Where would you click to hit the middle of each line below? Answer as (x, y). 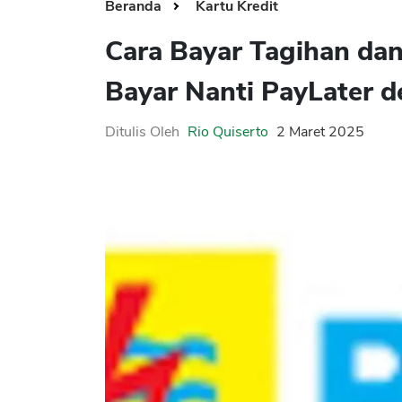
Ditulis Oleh (142, 132)
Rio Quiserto (228, 132)
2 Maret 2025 (320, 132)
